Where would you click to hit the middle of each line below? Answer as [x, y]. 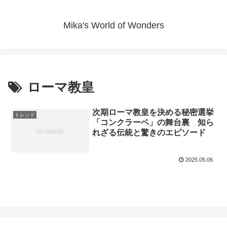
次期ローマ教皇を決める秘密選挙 [153, 112]
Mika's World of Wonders [113, 26]
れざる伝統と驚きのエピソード [149, 132]
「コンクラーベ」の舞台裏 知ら [153, 122]
